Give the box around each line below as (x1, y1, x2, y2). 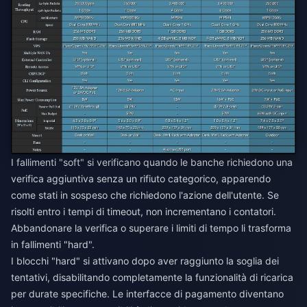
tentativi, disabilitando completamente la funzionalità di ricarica (11, 271, 293, 284)
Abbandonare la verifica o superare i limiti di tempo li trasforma (11, 222, 291, 234)
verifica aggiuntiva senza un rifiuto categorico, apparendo (11, 173, 271, 185)
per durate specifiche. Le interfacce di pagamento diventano (11, 288, 284, 300)
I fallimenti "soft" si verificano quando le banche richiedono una (11, 156, 293, 169)
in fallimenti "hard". (11, 238, 95, 251)
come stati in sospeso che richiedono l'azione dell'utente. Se (11, 189, 279, 201)
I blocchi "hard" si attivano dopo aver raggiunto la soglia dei (11, 255, 279, 267)
